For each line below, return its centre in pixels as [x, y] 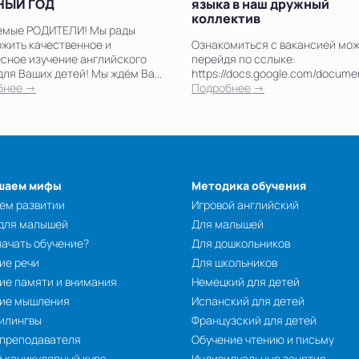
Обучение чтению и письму [262, 340]
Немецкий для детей [245, 282]
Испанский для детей [248, 301]
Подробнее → [228, 88]
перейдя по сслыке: [244, 59]
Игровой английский [245, 205]
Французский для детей [254, 321]
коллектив [226, 19]
